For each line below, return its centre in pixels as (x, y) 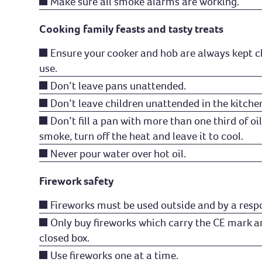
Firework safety (77, 181)
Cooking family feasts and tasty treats (132, 29)
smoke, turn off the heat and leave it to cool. (142, 136)
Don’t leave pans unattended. (118, 86)
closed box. (65, 238)
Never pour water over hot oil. (118, 154)
